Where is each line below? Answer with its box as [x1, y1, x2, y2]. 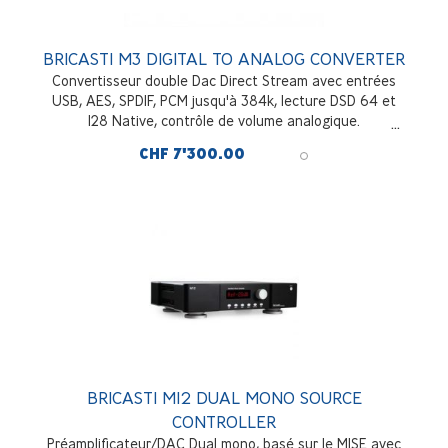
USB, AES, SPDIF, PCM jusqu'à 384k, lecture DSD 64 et [52, 91, 396, 109]
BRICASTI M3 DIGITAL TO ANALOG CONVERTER [43, 47, 405, 69]
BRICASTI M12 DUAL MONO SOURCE [86, 386, 362, 408]
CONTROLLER [172, 410, 276, 432]
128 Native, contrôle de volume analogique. [88, 111, 360, 129]
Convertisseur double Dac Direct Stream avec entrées [52, 71, 396, 89]
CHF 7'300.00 [139, 144, 245, 163]
